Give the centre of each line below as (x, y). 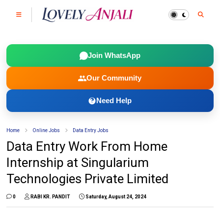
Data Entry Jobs (91, 130)
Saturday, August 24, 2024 (116, 197)
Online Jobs (46, 130)
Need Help (114, 100)
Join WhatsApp (114, 55)
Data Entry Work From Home (87, 146)
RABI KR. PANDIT (51, 197)
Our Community (114, 78)
